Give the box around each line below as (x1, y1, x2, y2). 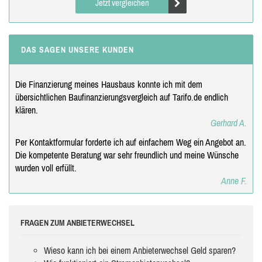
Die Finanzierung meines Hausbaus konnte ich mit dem (15, 78, 202, 89)
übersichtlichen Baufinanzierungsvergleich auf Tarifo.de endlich (15, 91, 228, 102)
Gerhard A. (211, 117, 247, 128)
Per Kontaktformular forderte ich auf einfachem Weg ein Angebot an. (15, 136, 246, 147)
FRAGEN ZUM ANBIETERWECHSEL (20, 218, 135, 227)
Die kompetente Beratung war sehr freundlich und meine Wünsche (15, 149, 239, 160)
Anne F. (221, 175, 247, 186)
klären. (15, 104, 38, 115)
